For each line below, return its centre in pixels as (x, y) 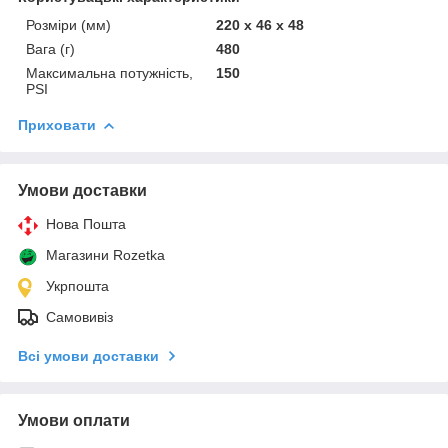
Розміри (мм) (68, 24)
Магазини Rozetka (105, 254)
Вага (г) (50, 48)
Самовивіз (79, 316)
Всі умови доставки (88, 355)
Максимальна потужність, (109, 72)
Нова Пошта (86, 223)
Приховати (57, 124)
